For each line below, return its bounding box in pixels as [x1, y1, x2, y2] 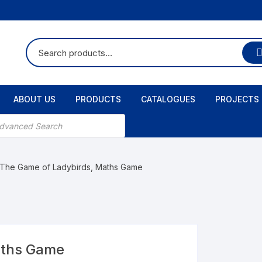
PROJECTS [215, 94, 259, 104]
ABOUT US [13, 94, 56, 104]
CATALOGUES [140, 94, 195, 104]
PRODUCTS [75, 94, 121, 104]
